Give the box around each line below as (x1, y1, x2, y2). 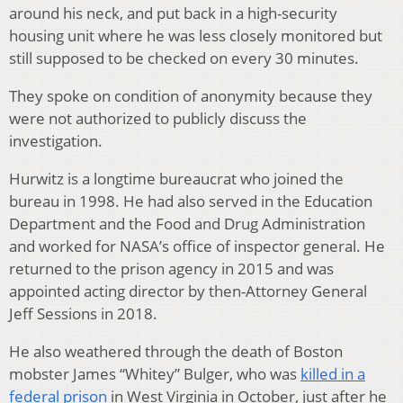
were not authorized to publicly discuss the (9, 108, 307, 130)
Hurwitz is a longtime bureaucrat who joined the (9, 168, 344, 190)
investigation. (9, 130, 103, 152)
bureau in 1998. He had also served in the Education (9, 191, 372, 212)
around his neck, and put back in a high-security (9, 3, 337, 24)
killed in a (300, 363, 365, 385)
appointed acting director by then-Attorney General (9, 281, 367, 302)
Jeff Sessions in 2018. (9, 303, 157, 325)
